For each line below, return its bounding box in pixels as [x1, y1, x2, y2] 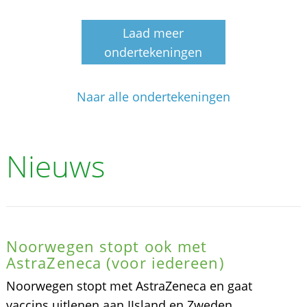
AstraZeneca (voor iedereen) [5, 251, 225, 273]
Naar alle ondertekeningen [76, 88, 230, 105]
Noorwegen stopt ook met [5, 235, 208, 256]
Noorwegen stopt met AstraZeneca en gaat [5, 277, 252, 294]
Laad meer [123, 24, 184, 41]
